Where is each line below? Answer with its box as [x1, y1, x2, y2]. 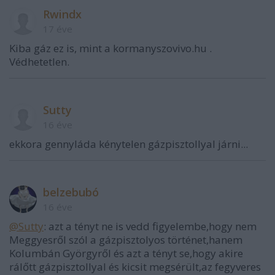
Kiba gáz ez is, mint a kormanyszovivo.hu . [9, 41, 212, 55]
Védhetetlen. [9, 55, 69, 69]
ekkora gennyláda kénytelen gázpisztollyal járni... [9, 137, 248, 151]
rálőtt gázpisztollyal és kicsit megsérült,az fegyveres [9, 260, 261, 274]
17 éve [43, 23, 72, 35]
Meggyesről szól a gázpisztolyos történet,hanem [9, 233, 242, 247]
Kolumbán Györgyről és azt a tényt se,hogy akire [9, 246, 243, 260]
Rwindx [43, 7, 82, 21]
